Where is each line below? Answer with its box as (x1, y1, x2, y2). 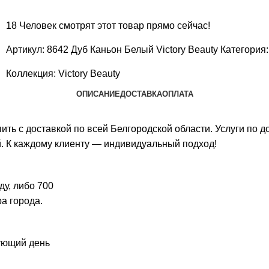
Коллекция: (6, 68, 58, 79)
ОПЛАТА (162, 89, 193, 98)
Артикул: (6, 44, 47, 55)
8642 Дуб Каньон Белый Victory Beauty (47, 44, 220, 55)
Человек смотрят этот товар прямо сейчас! (19, 20, 210, 31)
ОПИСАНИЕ (76, 89, 120, 98)
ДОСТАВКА (119, 89, 162, 98)
